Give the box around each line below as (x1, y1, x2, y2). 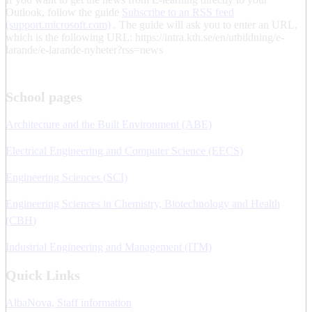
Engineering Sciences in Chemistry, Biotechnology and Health (6, 197, 280, 210)
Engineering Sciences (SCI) (6, 171, 127, 183)
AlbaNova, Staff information (6, 296, 132, 309)
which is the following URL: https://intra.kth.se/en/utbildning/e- (6, 31, 284, 43)
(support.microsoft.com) (6, 18, 111, 31)
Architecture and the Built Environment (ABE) (6, 118, 212, 130)
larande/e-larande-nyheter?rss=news (6, 43, 163, 56)
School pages (6, 88, 82, 104)
